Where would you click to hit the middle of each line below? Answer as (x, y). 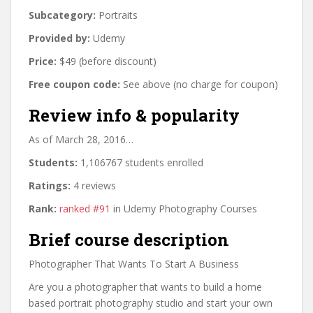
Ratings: (50, 185)
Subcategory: (62, 15)
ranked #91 (85, 209)
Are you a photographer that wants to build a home (145, 287)
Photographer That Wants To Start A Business (134, 264)
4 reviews (93, 185)
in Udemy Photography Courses (184, 209)
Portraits (117, 15)
